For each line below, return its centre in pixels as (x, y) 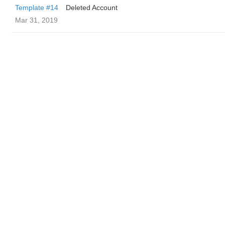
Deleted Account (92, 8)
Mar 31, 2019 (36, 20)
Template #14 (37, 8)
